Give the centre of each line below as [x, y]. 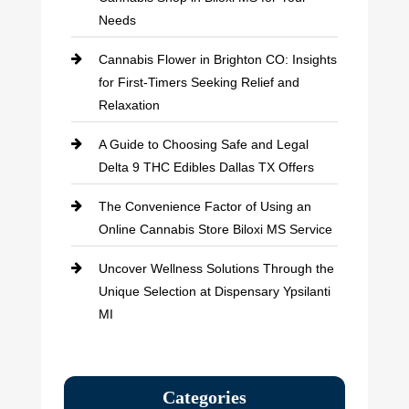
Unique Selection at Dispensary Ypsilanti [214, 291]
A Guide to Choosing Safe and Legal [203, 144]
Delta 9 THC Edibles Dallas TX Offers [206, 167]
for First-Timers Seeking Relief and [199, 82]
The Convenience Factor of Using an [204, 206]
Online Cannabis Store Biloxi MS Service [215, 229]
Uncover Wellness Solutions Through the [216, 268]
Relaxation [129, 105]
